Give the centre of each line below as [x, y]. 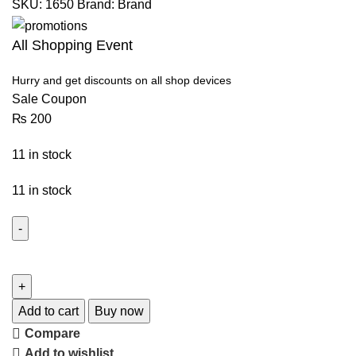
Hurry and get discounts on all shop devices [122, 80]
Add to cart [48, 311]
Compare [53, 334]
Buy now [119, 311]
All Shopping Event [72, 45]
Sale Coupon [49, 99]
